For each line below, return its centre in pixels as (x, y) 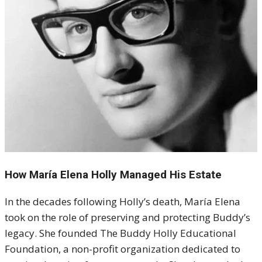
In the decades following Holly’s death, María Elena (123, 201)
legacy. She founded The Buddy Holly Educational (120, 233)
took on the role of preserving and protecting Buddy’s (127, 217)
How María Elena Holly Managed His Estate (113, 174)
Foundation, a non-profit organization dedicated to (123, 249)
